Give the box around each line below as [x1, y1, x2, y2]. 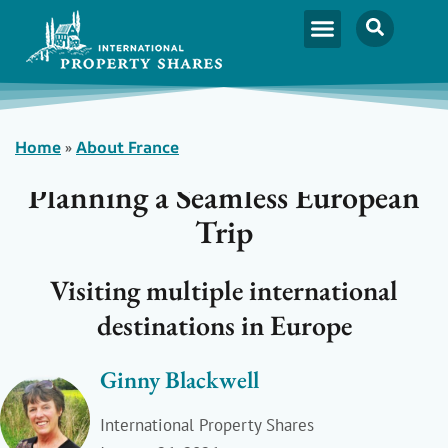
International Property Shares [100, 414, 314, 437]
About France [76, 136, 179, 158]
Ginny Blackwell [100, 364, 259, 396]
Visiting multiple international [50, 272, 398, 309]
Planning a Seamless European [28, 176, 420, 218]
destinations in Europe [96, 307, 352, 344]
